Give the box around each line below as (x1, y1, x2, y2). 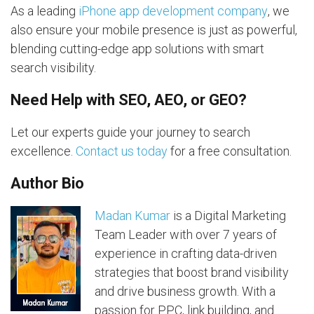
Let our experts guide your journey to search (11, 124, 250, 139)
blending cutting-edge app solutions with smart (11, 41, 264, 56)
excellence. (11, 143, 76, 158)
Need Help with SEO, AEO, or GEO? (11, 90, 247, 109)
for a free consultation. (168, 143, 292, 158)
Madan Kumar (95, 207, 170, 223)
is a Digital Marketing (170, 207, 286, 223)
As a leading (11, 3, 78, 18)
